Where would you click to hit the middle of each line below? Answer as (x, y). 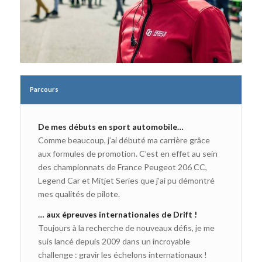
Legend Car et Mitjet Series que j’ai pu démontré (126, 181)
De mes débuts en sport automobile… (111, 127)
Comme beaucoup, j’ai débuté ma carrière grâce (124, 140)
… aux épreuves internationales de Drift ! (117, 215)
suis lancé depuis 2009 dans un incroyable (114, 242)
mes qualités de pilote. (79, 194)
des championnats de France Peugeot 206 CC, (122, 167)
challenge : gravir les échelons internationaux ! (122, 255)
